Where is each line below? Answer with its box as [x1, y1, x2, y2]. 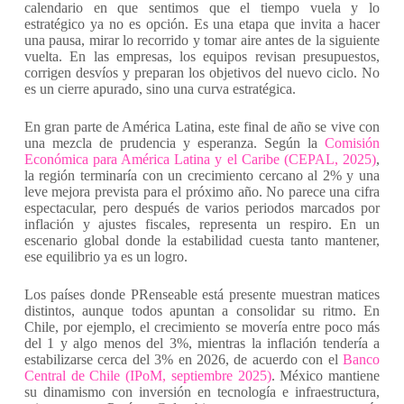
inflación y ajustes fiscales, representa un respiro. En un [23, 216, 381, 232]
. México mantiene [271, 368, 381, 383]
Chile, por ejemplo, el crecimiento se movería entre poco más [23, 319, 381, 335]
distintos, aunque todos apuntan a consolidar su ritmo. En [23, 303, 381, 318]
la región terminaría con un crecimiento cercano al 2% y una [23, 168, 381, 183]
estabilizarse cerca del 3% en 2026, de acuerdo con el [23, 352, 344, 367]
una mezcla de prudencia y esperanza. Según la [23, 135, 318, 151]
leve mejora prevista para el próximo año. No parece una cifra [23, 184, 381, 199]
